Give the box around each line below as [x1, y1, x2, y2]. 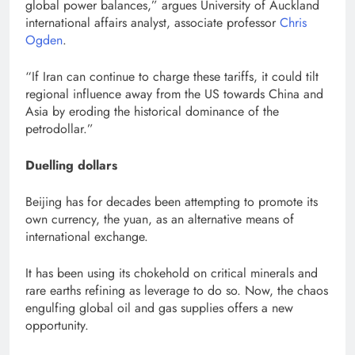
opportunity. [25, 316, 89, 334]
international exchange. [25, 227, 148, 246]
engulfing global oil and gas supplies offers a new [25, 299, 293, 317]
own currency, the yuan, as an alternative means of [25, 210, 294, 228]
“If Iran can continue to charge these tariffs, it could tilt [25, 67, 319, 86]
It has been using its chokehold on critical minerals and [25, 264, 318, 282]
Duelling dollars [25, 156, 117, 174]
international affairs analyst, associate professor [25, 13, 280, 32]
